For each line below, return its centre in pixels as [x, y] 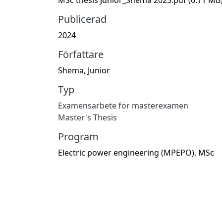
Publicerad [82, 19]
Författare [81, 54]
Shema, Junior [84, 70]
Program [78, 136]
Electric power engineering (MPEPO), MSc [136, 152]
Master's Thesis [87, 117]
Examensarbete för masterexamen [123, 105]
